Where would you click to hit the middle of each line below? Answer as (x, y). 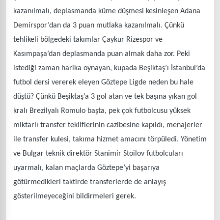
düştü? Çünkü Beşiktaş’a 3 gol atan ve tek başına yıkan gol (105, 96)
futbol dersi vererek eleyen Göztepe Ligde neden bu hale (103, 82)
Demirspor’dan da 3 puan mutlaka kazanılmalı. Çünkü (99, 25)
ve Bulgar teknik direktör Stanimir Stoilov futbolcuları (98, 153)
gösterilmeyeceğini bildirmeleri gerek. (75, 196)
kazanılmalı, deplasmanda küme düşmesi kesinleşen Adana (107, 11)
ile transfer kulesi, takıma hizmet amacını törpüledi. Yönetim (110, 139)
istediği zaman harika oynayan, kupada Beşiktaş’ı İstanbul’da (109, 68)
